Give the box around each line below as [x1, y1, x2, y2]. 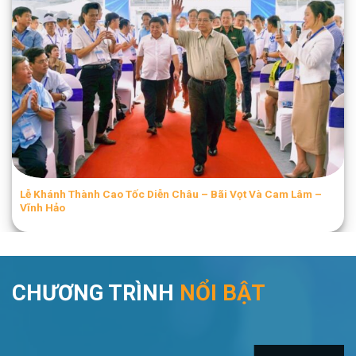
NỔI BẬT [180, 280, 265, 306]
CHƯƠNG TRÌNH [12, 280, 174, 306]
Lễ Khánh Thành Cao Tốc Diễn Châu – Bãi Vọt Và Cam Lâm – [20, 187, 322, 200]
